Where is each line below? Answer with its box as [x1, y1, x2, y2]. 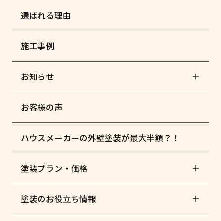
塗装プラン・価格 [20, 162, 88, 175]
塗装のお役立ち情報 [20, 193, 96, 205]
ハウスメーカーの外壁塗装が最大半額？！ [20, 132, 180, 144]
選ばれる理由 [20, 9, 71, 21]
